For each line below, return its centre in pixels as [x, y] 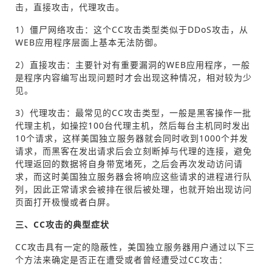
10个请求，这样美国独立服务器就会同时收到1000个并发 [132, 138]
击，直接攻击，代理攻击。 [70, 7]
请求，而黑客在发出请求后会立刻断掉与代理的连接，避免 [134, 151]
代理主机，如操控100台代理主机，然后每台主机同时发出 [133, 125]
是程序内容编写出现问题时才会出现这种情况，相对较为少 [134, 77]
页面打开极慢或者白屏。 [65, 202]
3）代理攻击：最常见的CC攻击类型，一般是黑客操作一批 [133, 113]
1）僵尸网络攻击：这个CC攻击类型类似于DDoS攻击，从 [132, 29]
